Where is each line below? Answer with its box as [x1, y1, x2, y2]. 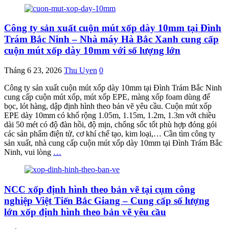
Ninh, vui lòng [4, 148, 53, 157]
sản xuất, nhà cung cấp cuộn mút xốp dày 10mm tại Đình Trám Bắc [4, 139, 222, 148]
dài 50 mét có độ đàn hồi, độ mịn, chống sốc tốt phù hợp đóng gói [4, 120, 217, 129]
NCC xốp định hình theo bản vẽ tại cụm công [4, 184, 195, 195]
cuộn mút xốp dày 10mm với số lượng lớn [4, 45, 180, 56]
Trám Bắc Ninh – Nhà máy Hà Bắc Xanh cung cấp [4, 34, 219, 45]
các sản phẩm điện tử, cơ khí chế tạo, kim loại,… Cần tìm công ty [4, 129, 215, 139]
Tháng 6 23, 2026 [4, 66, 62, 75]
